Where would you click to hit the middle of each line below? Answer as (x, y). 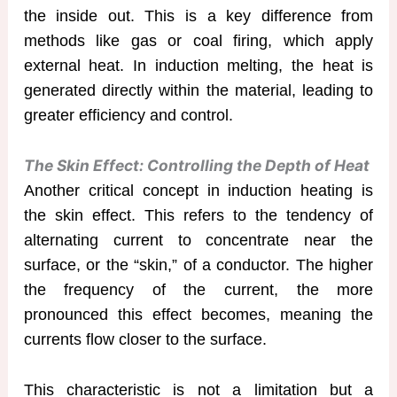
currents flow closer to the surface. (145, 340)
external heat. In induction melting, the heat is (198, 66)
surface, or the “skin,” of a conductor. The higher (198, 265)
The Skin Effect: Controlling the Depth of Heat (196, 166)
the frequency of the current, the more (198, 290)
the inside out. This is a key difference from (198, 16)
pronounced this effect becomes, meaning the (198, 315)
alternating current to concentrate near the (198, 241)
